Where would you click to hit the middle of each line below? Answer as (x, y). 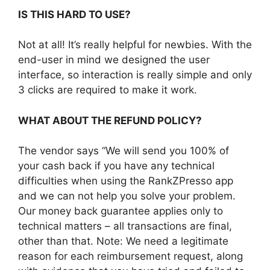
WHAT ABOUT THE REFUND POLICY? (110, 120)
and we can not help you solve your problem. (127, 196)
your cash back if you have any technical (116, 166)
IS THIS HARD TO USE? (74, 14)
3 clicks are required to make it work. (108, 90)
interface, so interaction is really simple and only (135, 75)
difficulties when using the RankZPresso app (126, 181)
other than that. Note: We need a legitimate (123, 241)
